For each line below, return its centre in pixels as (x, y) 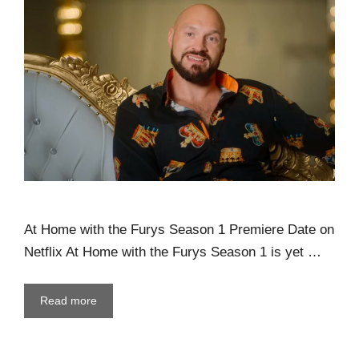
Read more (69, 301)
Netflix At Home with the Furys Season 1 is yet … (173, 252)
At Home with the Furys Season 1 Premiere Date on (179, 229)
